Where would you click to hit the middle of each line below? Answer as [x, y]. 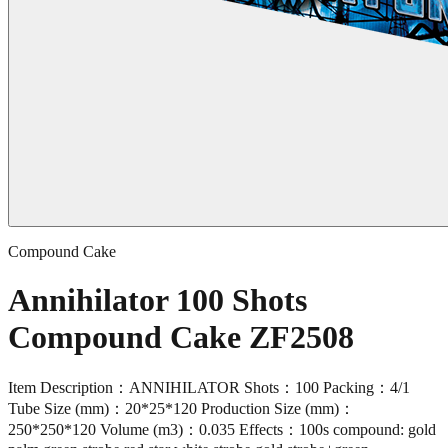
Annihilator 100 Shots [157, 300]
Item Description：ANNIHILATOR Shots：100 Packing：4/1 [209, 387]
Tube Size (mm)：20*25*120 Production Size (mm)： [181, 408]
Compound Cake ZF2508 [181, 337]
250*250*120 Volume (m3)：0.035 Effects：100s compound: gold [222, 429]
